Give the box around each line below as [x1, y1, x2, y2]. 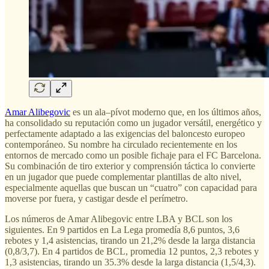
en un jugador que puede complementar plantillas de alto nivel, [5, 171, 241, 182]
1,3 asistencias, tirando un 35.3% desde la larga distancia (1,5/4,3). [5, 256, 256, 267]
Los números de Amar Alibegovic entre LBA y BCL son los [5, 213, 232, 224]
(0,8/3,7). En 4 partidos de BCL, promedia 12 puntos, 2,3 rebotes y [5, 246, 259, 256]
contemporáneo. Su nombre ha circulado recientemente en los [5, 139, 237, 150]
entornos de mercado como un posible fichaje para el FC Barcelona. [5, 150, 261, 160]
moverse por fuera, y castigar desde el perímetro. [5, 193, 188, 204]
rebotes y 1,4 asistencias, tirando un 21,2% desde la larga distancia [5, 235, 255, 246]
